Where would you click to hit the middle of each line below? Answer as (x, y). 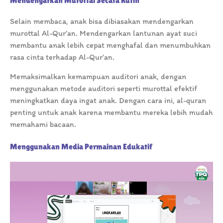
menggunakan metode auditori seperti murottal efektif (104, 88)
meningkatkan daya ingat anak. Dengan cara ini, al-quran (108, 100)
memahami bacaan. (43, 124)
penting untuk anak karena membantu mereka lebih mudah (111, 112)
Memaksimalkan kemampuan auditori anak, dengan (98, 76)
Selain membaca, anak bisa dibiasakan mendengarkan (102, 21)
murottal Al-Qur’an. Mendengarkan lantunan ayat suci (104, 33)
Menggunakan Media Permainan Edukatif (81, 146)
